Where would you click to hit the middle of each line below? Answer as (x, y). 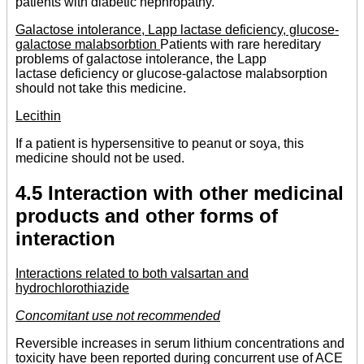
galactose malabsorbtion (88, 45)
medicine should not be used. (100, 158)
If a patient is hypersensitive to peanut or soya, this (160, 144)
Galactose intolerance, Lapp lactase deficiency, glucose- (177, 30)
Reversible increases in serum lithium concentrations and (180, 344)
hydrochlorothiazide (72, 288)
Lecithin (38, 116)
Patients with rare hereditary (240, 45)
